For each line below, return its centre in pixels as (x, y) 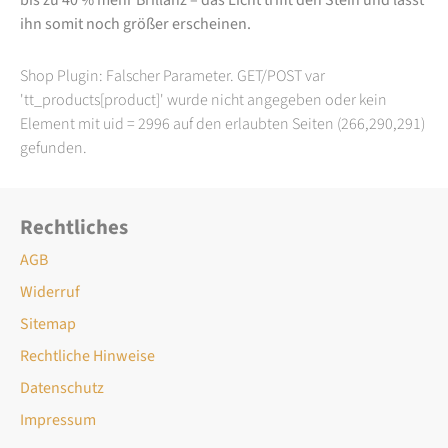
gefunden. (53, 147)
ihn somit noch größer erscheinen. (135, 23)
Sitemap (48, 323)
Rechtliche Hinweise (87, 355)
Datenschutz (62, 387)
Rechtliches (74, 227)
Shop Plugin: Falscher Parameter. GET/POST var (172, 75)
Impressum (58, 419)
